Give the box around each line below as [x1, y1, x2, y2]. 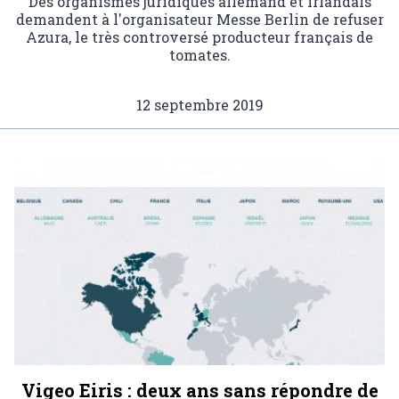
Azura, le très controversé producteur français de [26, 27, 373, 46]
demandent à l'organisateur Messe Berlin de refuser [15, 9, 384, 28]
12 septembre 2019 [135, 94, 264, 114]
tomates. [168, 45, 231, 64]
